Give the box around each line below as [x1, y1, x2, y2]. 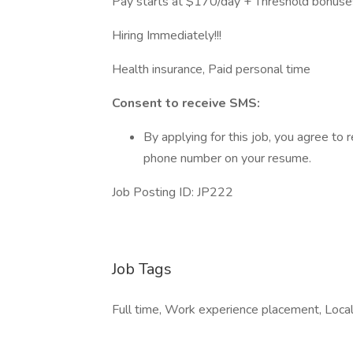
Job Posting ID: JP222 [112, 184, 233, 201]
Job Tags [112, 258, 172, 280]
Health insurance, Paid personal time [112, 61, 310, 78]
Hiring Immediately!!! [112, 27, 221, 44]
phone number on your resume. [143, 150, 311, 167]
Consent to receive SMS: [112, 95, 260, 112]
